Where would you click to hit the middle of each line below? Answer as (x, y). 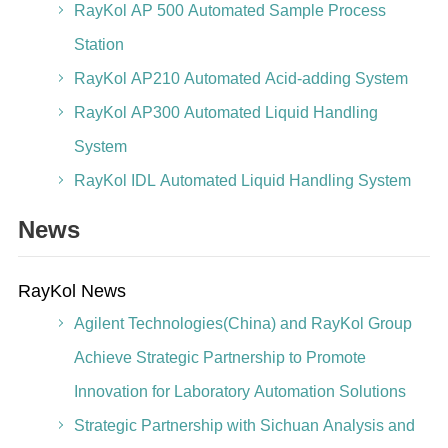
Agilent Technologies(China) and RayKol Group (242, 323)
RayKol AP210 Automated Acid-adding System (240, 78)
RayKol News (71, 291)
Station (98, 44)
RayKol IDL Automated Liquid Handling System (242, 180)
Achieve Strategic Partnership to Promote (219, 357)
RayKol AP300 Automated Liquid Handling (225, 112)
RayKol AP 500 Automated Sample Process (229, 10)
